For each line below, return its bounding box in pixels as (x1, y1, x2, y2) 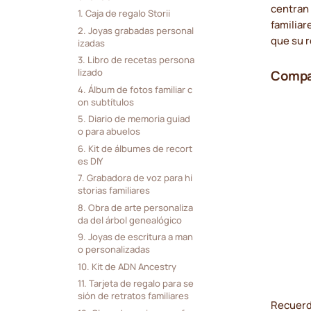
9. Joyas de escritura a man (77, 230, 193, 244)
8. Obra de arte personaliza (77, 201, 193, 214)
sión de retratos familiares (77, 289, 189, 303)
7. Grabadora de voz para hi (77, 171, 192, 185)
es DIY (77, 154, 103, 167)
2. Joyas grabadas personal (77, 24, 194, 37)
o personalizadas (77, 243, 150, 256)
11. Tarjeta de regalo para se (77, 277, 194, 290)
